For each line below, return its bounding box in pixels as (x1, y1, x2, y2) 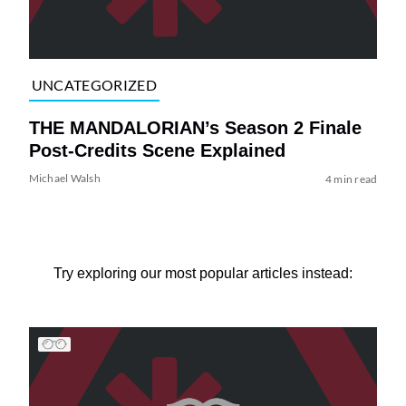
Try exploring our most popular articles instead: (53, 265, 353, 281)
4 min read (324, 171, 378, 186)
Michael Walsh (28, 170, 101, 185)
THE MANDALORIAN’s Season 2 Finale (28, 117, 362, 138)
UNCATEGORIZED (31, 76, 157, 94)
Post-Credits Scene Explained (28, 140, 285, 160)
